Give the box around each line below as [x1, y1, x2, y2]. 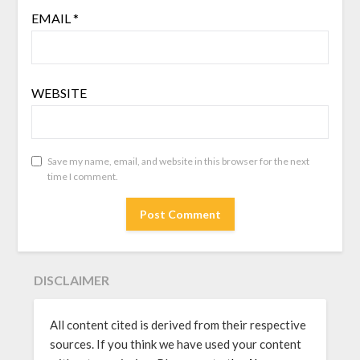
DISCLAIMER [34, 272, 110, 288]
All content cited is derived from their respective [50, 317, 307, 333]
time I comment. [47, 170, 118, 183]
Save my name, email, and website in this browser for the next [47, 155, 309, 168]
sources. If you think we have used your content [50, 337, 302, 352]
